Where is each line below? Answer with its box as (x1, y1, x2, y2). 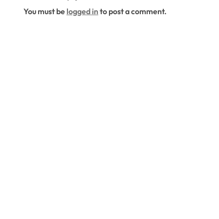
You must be (23, 6, 66, 16)
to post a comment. (98, 6, 167, 16)
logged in (66, 6, 98, 16)
